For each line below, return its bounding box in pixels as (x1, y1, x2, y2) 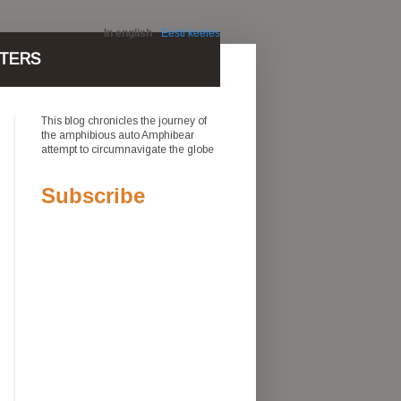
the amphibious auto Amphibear (41, 129, 194, 141)
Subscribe (41, 183, 145, 208)
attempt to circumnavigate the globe (41, 143, 214, 156)
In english (104, 27, 152, 39)
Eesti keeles (161, 27, 220, 39)
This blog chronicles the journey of (41, 115, 207, 127)
